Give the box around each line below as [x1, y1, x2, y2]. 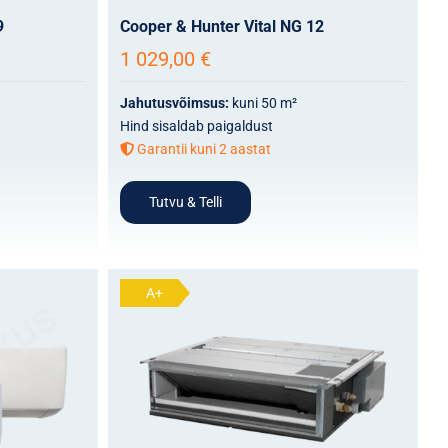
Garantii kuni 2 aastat [133, 140, 271, 157]
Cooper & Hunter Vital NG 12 [119, 16, 324, 36]
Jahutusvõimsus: [119, 94, 232, 111]
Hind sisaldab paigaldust [119, 117, 273, 134]
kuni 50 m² [231, 94, 297, 111]
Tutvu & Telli [148, 193, 222, 210]
